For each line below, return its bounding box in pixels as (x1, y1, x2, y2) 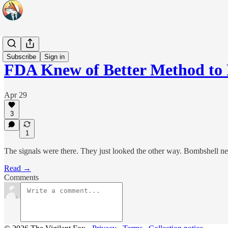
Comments (4, 173, 39, 182)
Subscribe (7, 53, 36, 61)
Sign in (44, 53, 65, 61)
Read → (4, 164, 31, 173)
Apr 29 (4, 90, 27, 99)
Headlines (4, 41, 36, 49)
